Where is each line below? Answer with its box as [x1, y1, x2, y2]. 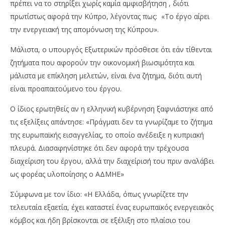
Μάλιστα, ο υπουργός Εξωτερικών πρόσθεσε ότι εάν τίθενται [10, 45, 212, 54]
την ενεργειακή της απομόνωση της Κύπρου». [10, 25, 159, 34]
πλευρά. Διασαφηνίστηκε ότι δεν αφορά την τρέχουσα [10, 143, 189, 153]
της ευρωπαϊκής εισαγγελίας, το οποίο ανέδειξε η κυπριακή [10, 130, 204, 140]
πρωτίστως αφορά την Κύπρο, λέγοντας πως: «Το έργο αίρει [10, 12, 209, 21]
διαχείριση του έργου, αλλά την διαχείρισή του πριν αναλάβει [10, 156, 214, 166]
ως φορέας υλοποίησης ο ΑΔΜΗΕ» [10, 169, 124, 179]
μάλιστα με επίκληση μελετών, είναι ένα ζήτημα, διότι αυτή [10, 71, 204, 80]
